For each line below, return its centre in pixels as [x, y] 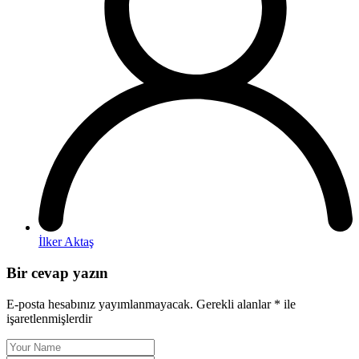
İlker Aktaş [66, 242]
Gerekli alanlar [235, 304]
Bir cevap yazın [57, 273]
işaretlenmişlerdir [49, 318]
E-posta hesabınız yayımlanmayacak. [100, 304]
